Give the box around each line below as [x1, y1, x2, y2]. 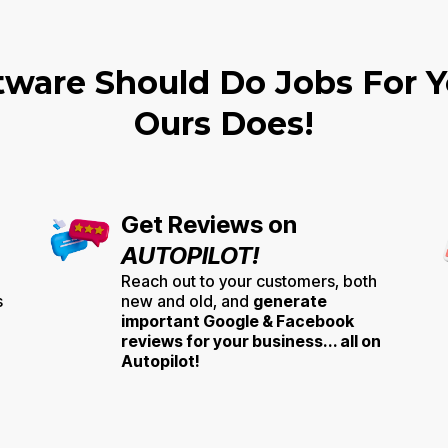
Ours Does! [134, 103, 314, 143]
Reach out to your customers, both [121, 270, 377, 291]
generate [253, 290, 327, 311]
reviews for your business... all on [121, 330, 381, 351]
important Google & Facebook [121, 310, 354, 331]
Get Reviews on [121, 209, 297, 239]
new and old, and [121, 290, 253, 311]
